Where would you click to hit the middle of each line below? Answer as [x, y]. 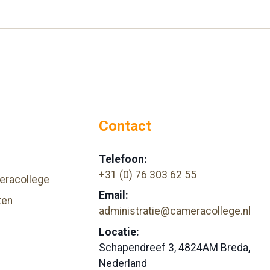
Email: [113, 196]
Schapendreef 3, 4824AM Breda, [174, 248]
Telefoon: [123, 159]
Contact [125, 126]
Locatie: [119, 232]
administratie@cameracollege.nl [174, 211]
